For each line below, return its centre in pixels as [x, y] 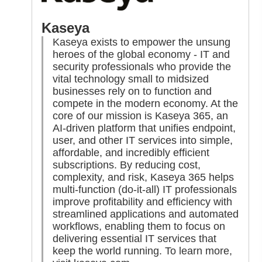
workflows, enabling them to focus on [139, 226]
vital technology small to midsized [131, 79]
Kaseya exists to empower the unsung [142, 42]
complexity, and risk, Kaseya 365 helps [144, 177]
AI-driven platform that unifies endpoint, [144, 128]
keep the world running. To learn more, [143, 251]
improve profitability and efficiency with [143, 201]
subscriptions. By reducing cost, [127, 165]
